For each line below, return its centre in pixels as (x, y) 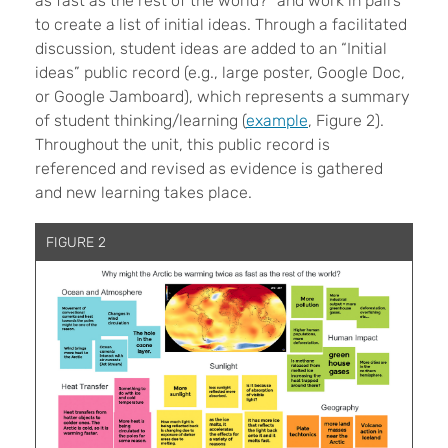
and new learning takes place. (143, 192)
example (277, 120)
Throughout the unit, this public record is (182, 144)
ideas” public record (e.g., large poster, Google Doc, (220, 72)
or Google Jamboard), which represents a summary (222, 96)
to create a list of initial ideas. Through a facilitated (221, 24)
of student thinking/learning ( (140, 120)
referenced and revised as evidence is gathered (209, 168)
